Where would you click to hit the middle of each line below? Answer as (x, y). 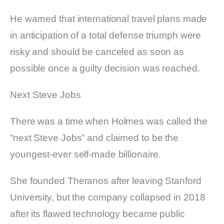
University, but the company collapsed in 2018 (108, 197)
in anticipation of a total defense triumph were (106, 35)
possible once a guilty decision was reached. (105, 68)
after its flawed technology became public (97, 214)
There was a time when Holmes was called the (109, 121)
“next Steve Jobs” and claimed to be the (94, 138)
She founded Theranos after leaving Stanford (106, 181)
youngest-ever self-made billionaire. (85, 154)
